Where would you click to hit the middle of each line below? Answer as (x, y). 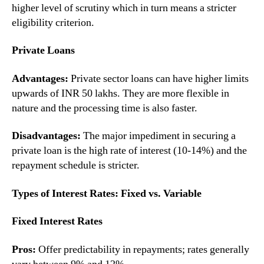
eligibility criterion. (53, 22)
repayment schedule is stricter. (76, 165)
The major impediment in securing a (158, 136)
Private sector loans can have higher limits (159, 78)
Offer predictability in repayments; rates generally (143, 249)
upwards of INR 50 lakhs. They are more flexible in (121, 93)
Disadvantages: (46, 136)
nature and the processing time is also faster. (105, 108)
